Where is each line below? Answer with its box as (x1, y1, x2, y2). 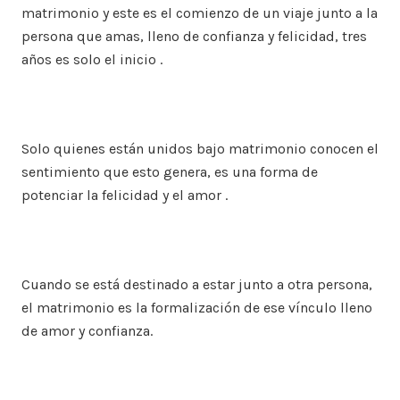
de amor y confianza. (21, 322, 153, 339)
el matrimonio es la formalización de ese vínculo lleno (21, 299, 372, 316)
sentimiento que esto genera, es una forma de (21, 163, 318, 180)
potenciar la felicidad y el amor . (21, 187, 228, 204)
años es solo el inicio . (21, 51, 162, 68)
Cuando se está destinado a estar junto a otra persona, (21, 276, 372, 293)
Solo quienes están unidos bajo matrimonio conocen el (21, 140, 379, 157)
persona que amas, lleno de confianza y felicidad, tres (21, 28, 367, 45)
